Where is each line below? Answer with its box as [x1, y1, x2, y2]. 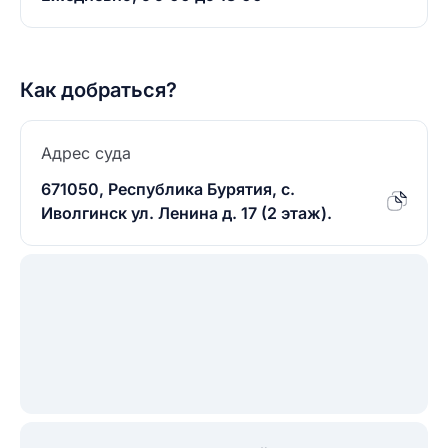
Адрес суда [41, 143, 131, 163]
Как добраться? [20, 78, 177, 102]
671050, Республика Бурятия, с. [41, 179, 295, 199]
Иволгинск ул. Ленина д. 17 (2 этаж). [41, 203, 332, 223]
